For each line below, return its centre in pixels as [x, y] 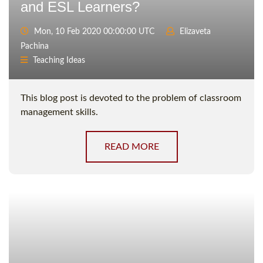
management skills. [59, 112]
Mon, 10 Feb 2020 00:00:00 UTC [93, 32]
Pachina [35, 47]
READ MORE [131, 147]
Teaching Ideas [59, 61]
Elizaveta [195, 32]
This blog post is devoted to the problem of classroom [131, 98]
